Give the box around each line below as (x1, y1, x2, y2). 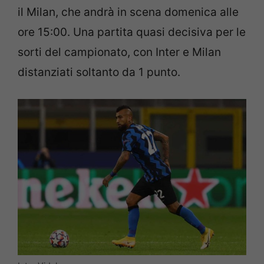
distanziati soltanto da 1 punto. (18, 65, 180, 79)
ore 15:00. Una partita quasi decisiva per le (18, 25, 246, 39)
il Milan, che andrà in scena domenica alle (18, 5, 239, 19)
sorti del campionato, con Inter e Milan (18, 45, 221, 59)
